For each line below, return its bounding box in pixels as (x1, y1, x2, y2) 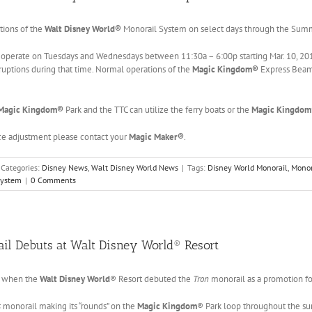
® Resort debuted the (110, 272, 193, 285)
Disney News (42, 162, 88, 173)
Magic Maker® (129, 130, 184, 143)
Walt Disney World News (91, 162, 178, 173)
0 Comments (31, 174, 76, 185)
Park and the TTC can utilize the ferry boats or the (63, 103, 251, 116)
